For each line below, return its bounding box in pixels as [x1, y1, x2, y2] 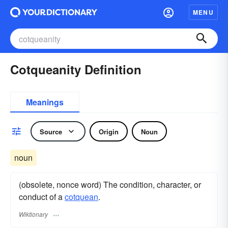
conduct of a [19, 191, 65, 203]
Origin [99, 126, 119, 136]
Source [40, 126, 62, 136]
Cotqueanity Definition [10, 61, 141, 78]
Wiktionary [19, 210, 48, 219]
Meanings [26, 96, 64, 108]
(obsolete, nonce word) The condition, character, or [19, 179, 201, 190]
